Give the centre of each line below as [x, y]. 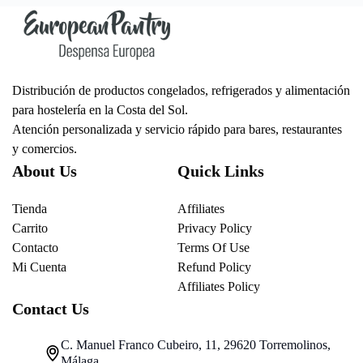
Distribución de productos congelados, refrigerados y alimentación [181, 91]
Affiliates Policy [219, 287]
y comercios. [45, 149]
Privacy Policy [215, 228]
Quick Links [221, 171]
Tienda [30, 209]
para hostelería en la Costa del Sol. [100, 110]
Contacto [35, 248]
